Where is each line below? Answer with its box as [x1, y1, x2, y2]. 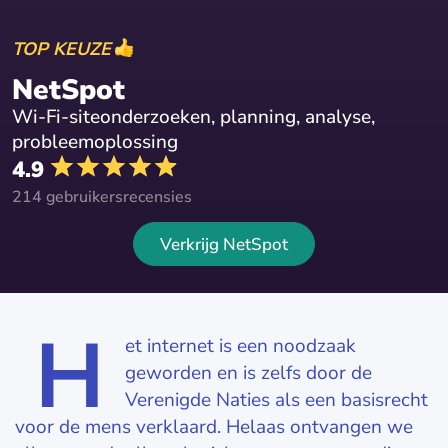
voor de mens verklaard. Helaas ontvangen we [15, 414, 413, 440]
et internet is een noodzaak [125, 333, 356, 359]
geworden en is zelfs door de [125, 360, 372, 386]
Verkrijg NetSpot [160, 233, 288, 256]
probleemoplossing [12, 129, 178, 155]
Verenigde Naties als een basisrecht [125, 387, 428, 413]
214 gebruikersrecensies [12, 186, 192, 208]
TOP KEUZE [12, 37, 111, 61]
